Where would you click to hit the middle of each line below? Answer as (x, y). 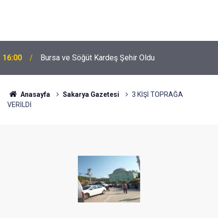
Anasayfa (34, 94)
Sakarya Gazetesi (91, 94)
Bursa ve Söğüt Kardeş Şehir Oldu (98, 58)
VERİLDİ (19, 105)
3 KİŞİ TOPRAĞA (157, 94)
